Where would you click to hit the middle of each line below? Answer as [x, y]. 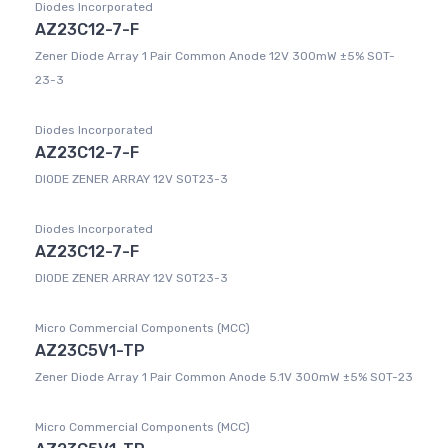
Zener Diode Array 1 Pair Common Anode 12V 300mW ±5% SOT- [215, 56]
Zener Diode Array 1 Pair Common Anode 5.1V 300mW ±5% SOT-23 [224, 377]
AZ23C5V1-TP [90, 351]
